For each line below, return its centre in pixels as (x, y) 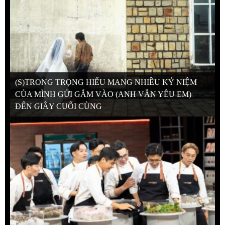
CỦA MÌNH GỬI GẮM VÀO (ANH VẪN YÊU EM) (103, 94)
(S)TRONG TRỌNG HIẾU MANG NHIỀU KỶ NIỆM (106, 82)
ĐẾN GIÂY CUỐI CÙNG (59, 106)
